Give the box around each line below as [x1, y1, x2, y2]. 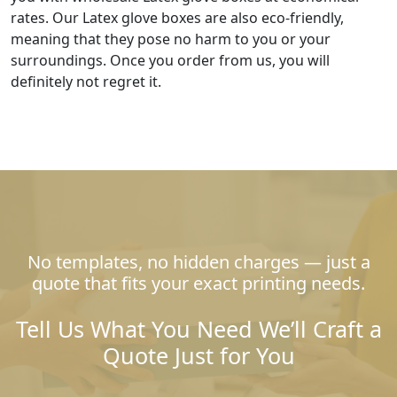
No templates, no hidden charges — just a [27, 249, 370, 274]
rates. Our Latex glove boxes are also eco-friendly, [11, 7, 344, 27]
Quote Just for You [102, 339, 295, 370]
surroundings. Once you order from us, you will [11, 50, 330, 70]
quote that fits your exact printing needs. [32, 270, 365, 295]
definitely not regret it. [11, 71, 161, 91]
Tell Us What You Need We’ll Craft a [15, 313, 382, 344]
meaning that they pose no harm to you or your [11, 28, 331, 49]
